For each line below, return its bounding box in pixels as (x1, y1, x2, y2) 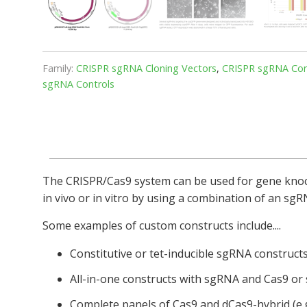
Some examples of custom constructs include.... (42, 217, 281, 233)
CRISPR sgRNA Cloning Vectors (76, 61, 217, 75)
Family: (42, 61, 73, 75)
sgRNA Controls (42, 77, 114, 90)
